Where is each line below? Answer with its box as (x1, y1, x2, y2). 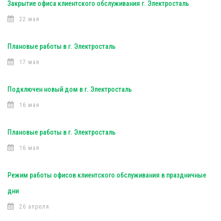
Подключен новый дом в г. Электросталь (7, 85, 132, 93)
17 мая (19, 59, 39, 66)
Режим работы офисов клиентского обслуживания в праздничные (7, 171, 206, 179)
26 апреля (19, 203, 49, 210)
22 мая (19, 16, 39, 23)
